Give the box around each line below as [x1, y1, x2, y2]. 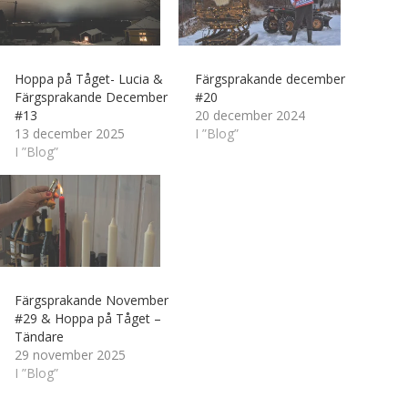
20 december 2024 [195, 107, 305, 125]
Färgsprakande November [15, 291, 169, 310]
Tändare [15, 328, 65, 346]
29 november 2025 [15, 346, 127, 364]
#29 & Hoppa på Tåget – [15, 310, 162, 328]
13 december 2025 [15, 125, 126, 143]
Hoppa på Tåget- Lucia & [15, 70, 164, 88]
